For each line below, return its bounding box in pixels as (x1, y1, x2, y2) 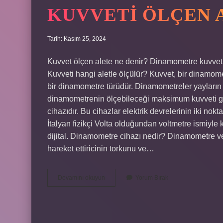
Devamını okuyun (58, 174, 105, 181)
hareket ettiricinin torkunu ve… (47, 144, 154, 153)
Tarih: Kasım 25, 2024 (47, 35, 106, 42)
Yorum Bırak (135, 174, 168, 181)
